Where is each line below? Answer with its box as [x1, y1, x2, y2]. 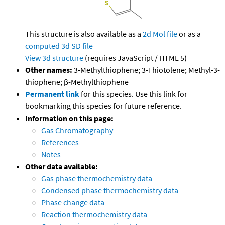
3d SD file [61, 41, 93, 51]
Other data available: [25, 161, 98, 172]
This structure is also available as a [25, 29, 143, 39]
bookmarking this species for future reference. [25, 101, 182, 111]
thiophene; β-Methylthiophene [25, 77, 129, 87]
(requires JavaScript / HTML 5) [83, 53, 187, 63]
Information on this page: [25, 113, 114, 124]
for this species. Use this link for [81, 89, 187, 99]
